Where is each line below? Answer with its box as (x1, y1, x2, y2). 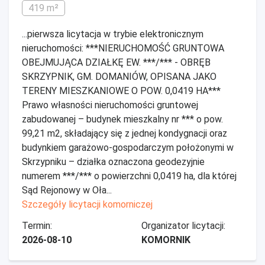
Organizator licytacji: (141, 220, 225, 231)
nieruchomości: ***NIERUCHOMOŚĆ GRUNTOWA (22, 43, 224, 54)
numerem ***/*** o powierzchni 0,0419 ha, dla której (22, 170, 237, 182)
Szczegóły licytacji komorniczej (22, 199, 153, 210)
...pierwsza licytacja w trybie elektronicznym (22, 28, 203, 40)
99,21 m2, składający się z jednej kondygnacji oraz (22, 128, 227, 139)
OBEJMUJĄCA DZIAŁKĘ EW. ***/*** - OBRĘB (22, 57, 211, 68)
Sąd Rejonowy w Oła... (22, 185, 112, 196)
